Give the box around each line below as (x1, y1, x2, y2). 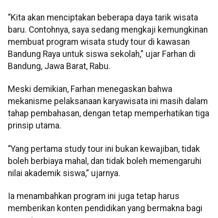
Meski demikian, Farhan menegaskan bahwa (8, 84, 172, 94)
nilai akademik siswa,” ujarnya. (8, 168, 120, 178)
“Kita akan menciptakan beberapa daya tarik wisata (8, 12, 198, 22)
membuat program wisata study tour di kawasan (8, 36, 190, 47)
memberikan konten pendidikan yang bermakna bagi (8, 203, 202, 214)
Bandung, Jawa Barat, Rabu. (8, 61, 110, 71)
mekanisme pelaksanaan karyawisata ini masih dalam (8, 96, 208, 107)
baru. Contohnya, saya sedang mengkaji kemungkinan (8, 24, 208, 35)
